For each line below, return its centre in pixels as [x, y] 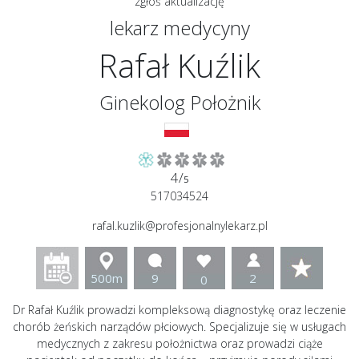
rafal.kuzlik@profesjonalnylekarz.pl [179, 226]
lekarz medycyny [179, 28]
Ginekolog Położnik [179, 103]
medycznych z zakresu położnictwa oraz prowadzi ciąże [179, 344]
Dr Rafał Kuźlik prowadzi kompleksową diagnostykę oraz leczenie [179, 310]
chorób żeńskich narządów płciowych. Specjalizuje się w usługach [179, 327]
